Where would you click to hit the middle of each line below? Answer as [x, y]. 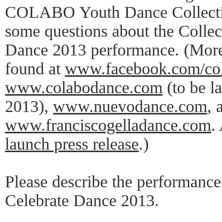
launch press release [72, 144]
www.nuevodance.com [130, 106]
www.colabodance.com [84, 87]
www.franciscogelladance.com [108, 125]
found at [35, 69]
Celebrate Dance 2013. [82, 200]
